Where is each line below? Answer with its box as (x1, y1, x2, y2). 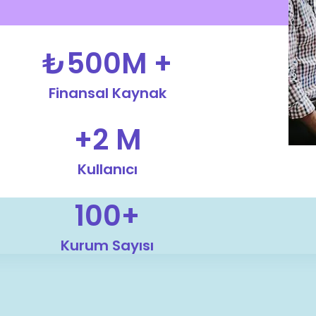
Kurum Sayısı (61, 236, 154, 255)
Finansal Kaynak (48, 83, 166, 103)
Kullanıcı (77, 159, 138, 179)
